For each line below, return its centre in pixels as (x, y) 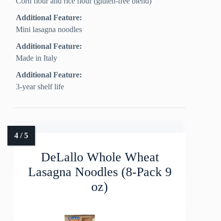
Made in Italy (37, 58)
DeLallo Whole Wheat (100, 157)
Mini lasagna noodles (49, 30)
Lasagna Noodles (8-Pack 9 (100, 172)
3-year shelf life (40, 87)
